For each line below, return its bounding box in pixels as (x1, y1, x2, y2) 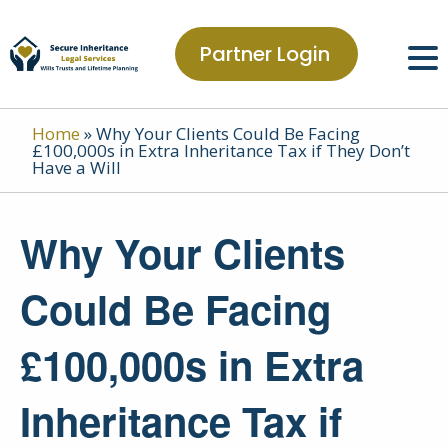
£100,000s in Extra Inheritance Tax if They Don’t (32, 139, 410, 162)
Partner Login (200, 40, 330, 68)
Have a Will (32, 156, 121, 179)
